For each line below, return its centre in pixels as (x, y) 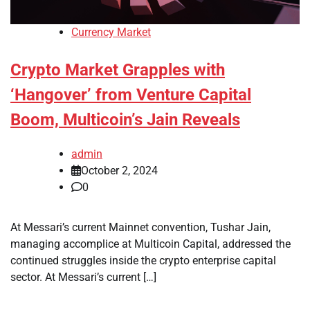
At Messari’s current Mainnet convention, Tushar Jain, (140, 228)
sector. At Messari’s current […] (83, 277)
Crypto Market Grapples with (118, 70)
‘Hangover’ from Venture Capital (131, 95)
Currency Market (111, 33)
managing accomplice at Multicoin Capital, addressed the (151, 244)
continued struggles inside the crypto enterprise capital (143, 261)
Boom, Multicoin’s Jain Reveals (125, 120)
